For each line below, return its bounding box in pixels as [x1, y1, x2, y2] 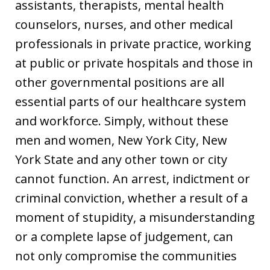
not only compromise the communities [15, 247, 237, 264]
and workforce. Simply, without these [15, 112, 228, 129]
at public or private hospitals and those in [15, 54, 253, 71]
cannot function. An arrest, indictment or [15, 170, 250, 187]
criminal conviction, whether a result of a [15, 189, 248, 206]
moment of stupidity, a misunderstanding [15, 209, 255, 225]
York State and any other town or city [15, 151, 227, 168]
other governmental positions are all [15, 74, 224, 90]
